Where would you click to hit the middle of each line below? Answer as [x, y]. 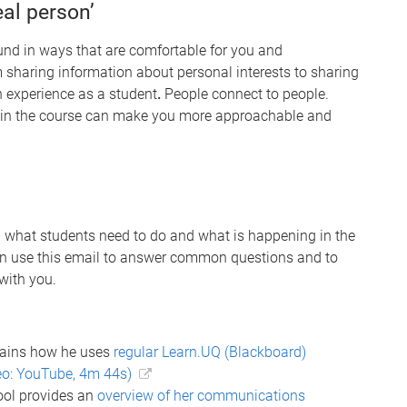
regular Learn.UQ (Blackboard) [210, 352]
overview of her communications [201, 395]
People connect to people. [245, 94]
